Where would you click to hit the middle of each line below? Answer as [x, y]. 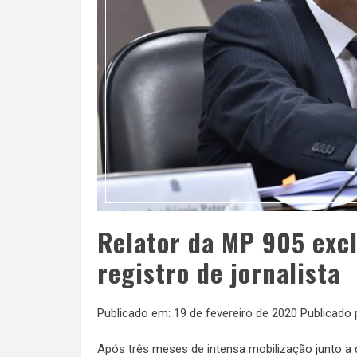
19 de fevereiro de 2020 [235, 313]
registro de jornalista [219, 272]
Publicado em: [135, 313]
